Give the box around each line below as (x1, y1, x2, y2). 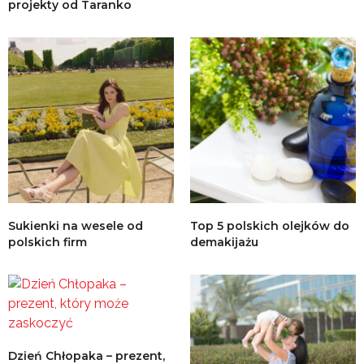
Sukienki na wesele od (8, 218, 143, 233)
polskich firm (8, 234, 87, 249)
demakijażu (190, 234, 258, 249)
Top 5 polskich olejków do (190, 218, 349, 233)
